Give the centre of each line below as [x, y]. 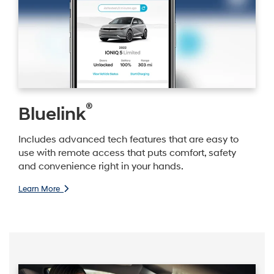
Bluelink [52, 114]
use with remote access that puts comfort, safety [127, 154]
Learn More [41, 189]
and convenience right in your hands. [101, 167]
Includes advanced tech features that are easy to [128, 140]
